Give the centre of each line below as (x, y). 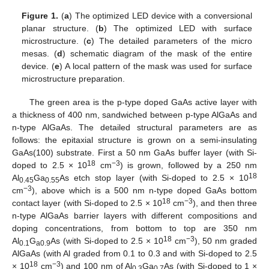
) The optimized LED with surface (178, 29)
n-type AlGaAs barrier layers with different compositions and (134, 215)
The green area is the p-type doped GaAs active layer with (143, 102)
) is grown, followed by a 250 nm (189, 165)
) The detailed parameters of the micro (172, 41)
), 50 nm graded (226, 240)
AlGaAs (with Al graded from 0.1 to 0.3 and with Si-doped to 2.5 (134, 253)
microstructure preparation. (74, 79)
